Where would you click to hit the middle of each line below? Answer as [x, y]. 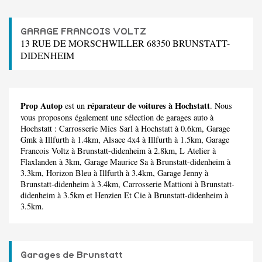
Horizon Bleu [69, 173]
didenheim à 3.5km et [58, 195]
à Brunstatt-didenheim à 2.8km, [124, 150]
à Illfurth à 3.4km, [124, 173]
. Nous [221, 105]
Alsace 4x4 [121, 139]
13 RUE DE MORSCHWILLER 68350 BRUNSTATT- [125, 43]
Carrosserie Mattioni [158, 184]
